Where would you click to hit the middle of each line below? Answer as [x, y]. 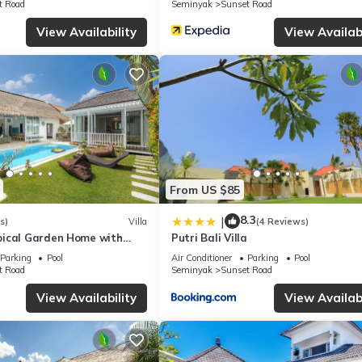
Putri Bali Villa [209, 238]
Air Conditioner [202, 258]
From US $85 [205, 189]
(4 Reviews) [282, 221]
